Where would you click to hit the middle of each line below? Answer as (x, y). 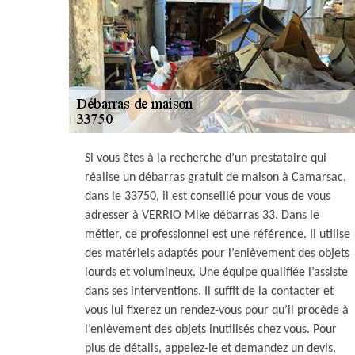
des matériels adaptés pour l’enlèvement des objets (217, 254)
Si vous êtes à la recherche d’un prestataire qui (206, 158)
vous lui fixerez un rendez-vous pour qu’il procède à (217, 311)
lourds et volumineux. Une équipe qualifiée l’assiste (216, 273)
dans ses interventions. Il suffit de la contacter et (209, 292)
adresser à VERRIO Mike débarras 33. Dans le (202, 216)
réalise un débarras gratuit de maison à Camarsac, (216, 177)
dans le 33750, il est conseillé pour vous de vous (208, 197)
